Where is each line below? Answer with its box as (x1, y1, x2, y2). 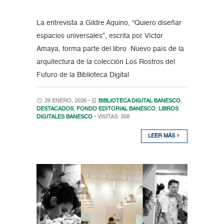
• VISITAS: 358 (93, 114, 129, 120)
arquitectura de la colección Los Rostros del (36, 58, 175, 66)
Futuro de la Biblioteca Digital (36, 71, 129, 79)
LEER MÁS (148, 133, 177, 139)
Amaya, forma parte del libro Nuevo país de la (36, 45, 184, 53)
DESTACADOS (36, 106, 73, 112)
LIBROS (158, 106, 178, 112)
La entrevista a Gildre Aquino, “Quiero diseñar (36, 19, 181, 27)
